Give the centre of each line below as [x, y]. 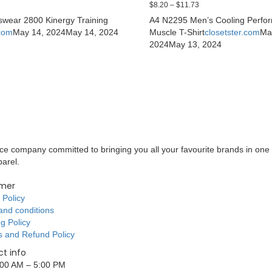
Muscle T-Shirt [177, 32]
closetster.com [233, 32]
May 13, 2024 [195, 44]
